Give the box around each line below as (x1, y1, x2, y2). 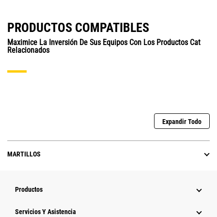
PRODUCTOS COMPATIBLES (7, 20, 149, 35)
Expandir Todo (162, 118, 201, 126)
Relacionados (7, 46, 49, 55)
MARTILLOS (7, 150, 41, 158)
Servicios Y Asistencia (15, 208, 76, 216)
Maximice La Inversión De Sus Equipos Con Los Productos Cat (7, 38, 201, 47)
